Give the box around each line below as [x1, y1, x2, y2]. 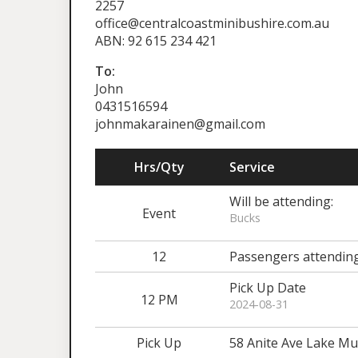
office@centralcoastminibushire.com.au [95, 14, 329, 32]
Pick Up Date [229, 279, 306, 296]
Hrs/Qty [133, 158, 185, 176]
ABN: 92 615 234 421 [95, 32, 217, 50]
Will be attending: [229, 193, 333, 210]
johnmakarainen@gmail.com [95, 115, 265, 133]
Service [229, 158, 275, 176]
